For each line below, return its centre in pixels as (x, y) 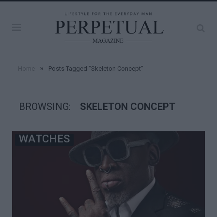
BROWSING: (46, 107)
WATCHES (45, 139)
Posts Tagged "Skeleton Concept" (96, 69)
